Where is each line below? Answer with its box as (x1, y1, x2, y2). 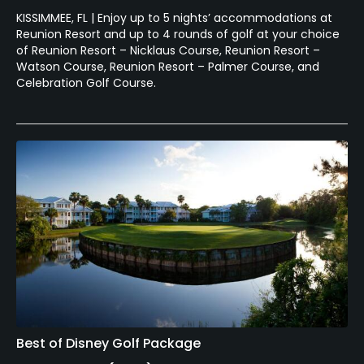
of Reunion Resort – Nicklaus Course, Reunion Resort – (16, 42, 320, 59)
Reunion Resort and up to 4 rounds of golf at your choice (16, 26, 340, 43)
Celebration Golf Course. (16, 75, 156, 92)
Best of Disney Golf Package (16, 334, 201, 353)
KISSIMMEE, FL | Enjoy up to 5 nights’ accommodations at (16, 10, 332, 27)
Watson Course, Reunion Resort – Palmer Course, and (16, 58, 319, 76)
